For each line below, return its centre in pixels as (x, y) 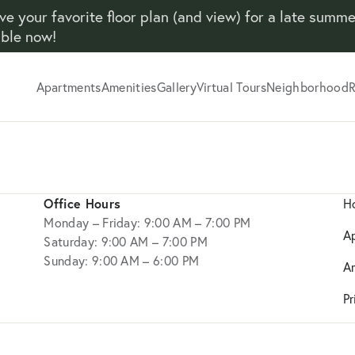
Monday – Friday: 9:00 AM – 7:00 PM (147, 222)
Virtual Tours (231, 87)
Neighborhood (307, 87)
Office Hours (82, 203)
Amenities (129, 87)
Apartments (69, 87)
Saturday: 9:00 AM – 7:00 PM (126, 241)
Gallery (176, 87)
